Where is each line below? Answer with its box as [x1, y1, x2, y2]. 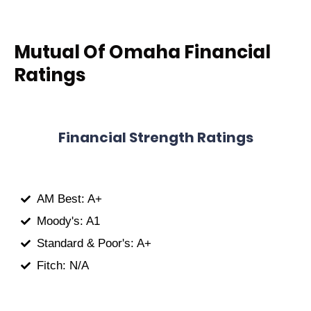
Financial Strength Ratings [58, 128, 253, 148]
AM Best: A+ [36, 192, 102, 206]
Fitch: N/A [36, 259, 89, 273]
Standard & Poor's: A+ [36, 237, 151, 251]
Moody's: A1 [36, 215, 100, 228]
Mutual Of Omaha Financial [14, 40, 271, 65]
